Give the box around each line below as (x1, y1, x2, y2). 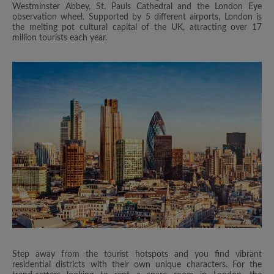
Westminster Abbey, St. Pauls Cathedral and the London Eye (12, 2, 262, 12)
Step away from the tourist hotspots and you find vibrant (12, 250, 262, 259)
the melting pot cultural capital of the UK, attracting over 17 (12, 23, 262, 32)
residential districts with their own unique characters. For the (12, 261, 262, 270)
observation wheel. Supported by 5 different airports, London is (12, 13, 262, 22)
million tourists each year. (12, 34, 107, 43)
